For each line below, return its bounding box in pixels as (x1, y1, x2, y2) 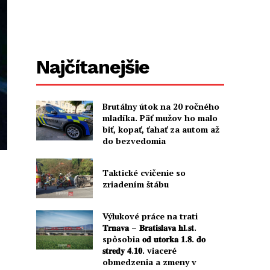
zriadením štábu (102, 178, 169, 190)
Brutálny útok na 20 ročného (102, 101, 219, 113)
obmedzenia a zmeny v (102, 256, 196, 268)
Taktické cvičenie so (102, 167, 186, 179)
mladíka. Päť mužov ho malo (102, 112, 218, 124)
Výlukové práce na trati (102, 210, 198, 222)
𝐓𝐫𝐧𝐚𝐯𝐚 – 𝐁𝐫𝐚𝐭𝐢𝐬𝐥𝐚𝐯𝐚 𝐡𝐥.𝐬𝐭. (102, 221, 196, 233)
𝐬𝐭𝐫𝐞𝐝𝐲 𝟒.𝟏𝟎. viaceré (102, 244, 177, 256)
